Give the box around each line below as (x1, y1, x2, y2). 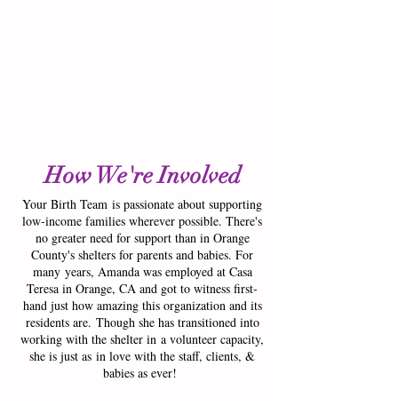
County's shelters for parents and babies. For (31, 246, 253, 263)
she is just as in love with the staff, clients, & (29, 347, 255, 364)
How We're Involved (44, 162, 241, 190)
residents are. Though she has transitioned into (25, 314, 259, 330)
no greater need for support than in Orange (35, 229, 250, 246)
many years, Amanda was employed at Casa (32, 263, 252, 280)
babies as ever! (103, 364, 181, 381)
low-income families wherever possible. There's (22, 212, 262, 229)
